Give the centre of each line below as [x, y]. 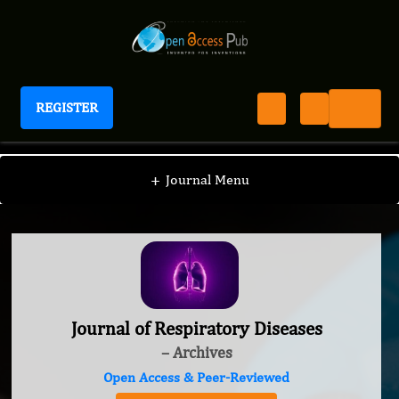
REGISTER [67, 107]
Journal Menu [207, 179]
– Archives [196, 353]
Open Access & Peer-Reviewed [196, 378]
